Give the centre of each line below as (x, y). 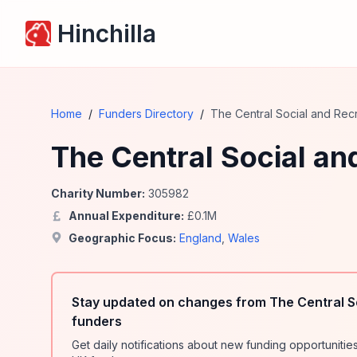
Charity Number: (98, 193)
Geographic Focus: (122, 238)
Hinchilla (107, 33)
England (200, 238)
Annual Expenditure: (126, 216)
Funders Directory (146, 114)
